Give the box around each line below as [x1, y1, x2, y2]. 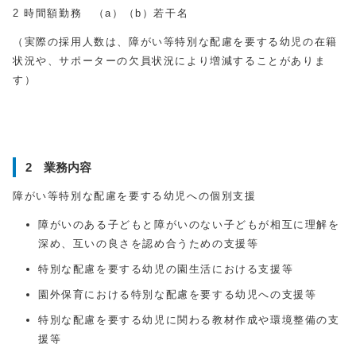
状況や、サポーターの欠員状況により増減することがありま [13, 55, 327, 67]
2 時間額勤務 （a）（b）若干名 [13, 7, 189, 19]
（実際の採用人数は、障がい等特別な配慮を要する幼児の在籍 [13, 36, 338, 48]
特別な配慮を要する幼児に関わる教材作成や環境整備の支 [38, 314, 340, 326]
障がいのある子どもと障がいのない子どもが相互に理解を [38, 219, 340, 230]
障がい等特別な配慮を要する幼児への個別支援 [13, 190, 257, 202]
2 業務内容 [25, 161, 91, 174]
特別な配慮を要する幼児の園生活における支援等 [38, 263, 294, 275]
